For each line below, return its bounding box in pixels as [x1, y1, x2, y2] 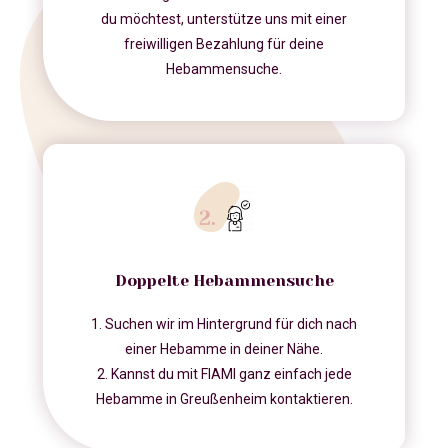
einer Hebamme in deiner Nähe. [125, 341, 323, 358]
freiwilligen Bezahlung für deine [124, 36, 324, 53]
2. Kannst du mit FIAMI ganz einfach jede [96, 366, 352, 383]
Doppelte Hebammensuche [114, 271, 334, 291]
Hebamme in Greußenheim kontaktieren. [95, 391, 353, 408]
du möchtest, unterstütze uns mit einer [101, 11, 347, 28]
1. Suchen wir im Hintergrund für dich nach [91, 316, 357, 333]
